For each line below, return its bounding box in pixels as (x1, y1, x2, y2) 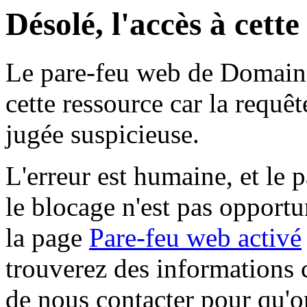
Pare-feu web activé (89, 223, 302, 253)
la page (5, 223, 89, 253)
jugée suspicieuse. (5, 119, 199, 149)
